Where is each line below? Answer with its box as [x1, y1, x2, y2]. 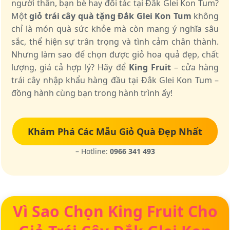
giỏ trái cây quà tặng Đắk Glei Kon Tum [29, 10, 191, 22]
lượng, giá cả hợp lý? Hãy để [11, 62, 129, 73]
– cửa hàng [170, 62, 219, 73]
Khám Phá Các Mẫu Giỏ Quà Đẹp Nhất [28, 125, 202, 138]
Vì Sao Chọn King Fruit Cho [12, 201, 218, 222]
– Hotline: [75, 146, 110, 156]
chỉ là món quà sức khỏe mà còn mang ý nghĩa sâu [11, 23, 219, 34]
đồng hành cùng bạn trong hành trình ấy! [11, 87, 172, 99]
